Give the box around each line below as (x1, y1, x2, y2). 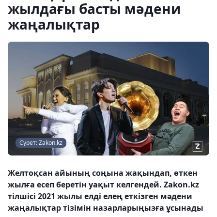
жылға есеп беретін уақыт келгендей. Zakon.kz (8, 179, 199, 190)
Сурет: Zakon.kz (19, 138, 62, 147)
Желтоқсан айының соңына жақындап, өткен (8, 167, 198, 178)
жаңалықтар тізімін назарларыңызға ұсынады (8, 202, 203, 213)
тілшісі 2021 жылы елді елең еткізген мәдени (8, 190, 192, 201)
